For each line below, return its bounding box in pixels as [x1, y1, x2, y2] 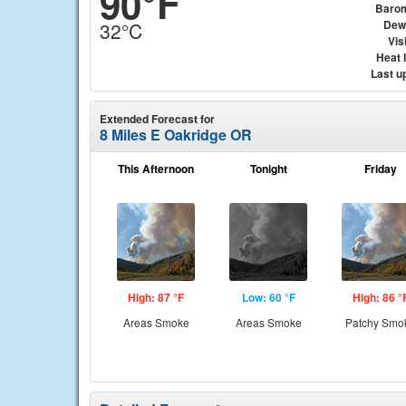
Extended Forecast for [100, 111, 215, 127]
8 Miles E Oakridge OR [100, 124, 252, 145]
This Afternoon [118, 160, 194, 177]
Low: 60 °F [241, 289, 295, 305]
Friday [364, 160, 397, 177]
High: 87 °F [128, 289, 184, 305]
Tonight [249, 160, 287, 177]
